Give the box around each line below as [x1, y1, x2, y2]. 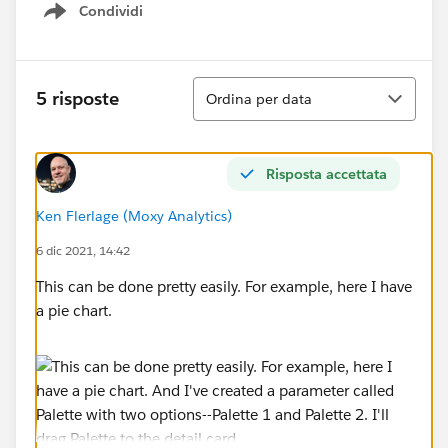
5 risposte [36, 87, 119, 111]
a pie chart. [36, 300, 112, 320]
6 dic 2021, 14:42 [36, 241, 130, 259]
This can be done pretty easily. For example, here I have [36, 276, 412, 296]
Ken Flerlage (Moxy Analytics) [36, 206, 232, 225]
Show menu [63, 12, 144, 31]
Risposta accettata [266, 164, 387, 183]
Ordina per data [206, 89, 312, 108]
